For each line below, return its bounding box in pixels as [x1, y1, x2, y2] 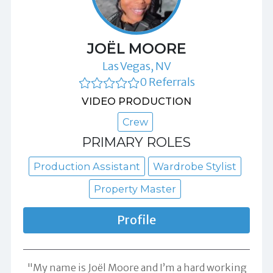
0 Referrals [139, 75, 195, 90]
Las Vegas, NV [102, 59, 171, 74]
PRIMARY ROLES [82, 134, 191, 151]
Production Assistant [34, 160, 140, 173]
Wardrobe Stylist [153, 160, 236, 173]
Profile [117, 213, 156, 228]
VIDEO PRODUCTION [82, 95, 191, 108]
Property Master [94, 183, 176, 196]
